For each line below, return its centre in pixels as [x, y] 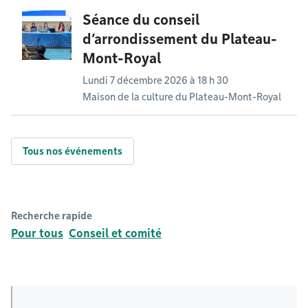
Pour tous [37, 233]
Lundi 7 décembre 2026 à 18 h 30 [155, 80]
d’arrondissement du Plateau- [180, 39]
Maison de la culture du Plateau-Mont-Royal [182, 97]
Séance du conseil [141, 20]
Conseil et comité [115, 233]
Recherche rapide [52, 216]
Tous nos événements [73, 151]
